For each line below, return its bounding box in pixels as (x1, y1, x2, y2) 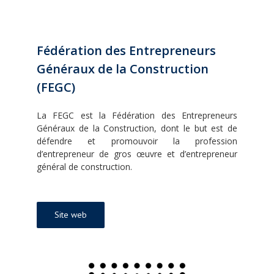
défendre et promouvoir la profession (37, 135, 237, 147)
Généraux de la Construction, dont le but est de (37, 122, 237, 134)
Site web (54, 209, 87, 220)
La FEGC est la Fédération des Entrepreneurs (37, 109, 237, 121)
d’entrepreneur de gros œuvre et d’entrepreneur (37, 147, 237, 160)
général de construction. (37, 160, 132, 172)
